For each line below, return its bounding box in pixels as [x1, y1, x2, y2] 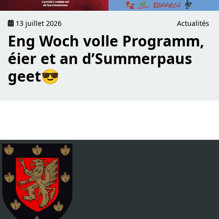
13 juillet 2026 [14, 18, 62, 28]
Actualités [177, 18, 209, 28]
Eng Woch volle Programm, [8, 30, 204, 51]
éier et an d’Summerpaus [8, 48, 192, 68]
